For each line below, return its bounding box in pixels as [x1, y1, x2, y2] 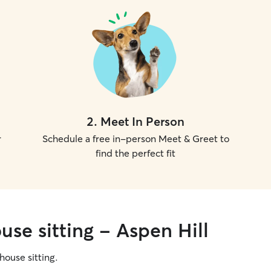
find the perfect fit [96, 147, 175, 159]
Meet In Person [100, 114, 184, 129]
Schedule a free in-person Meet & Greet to [42, 132, 229, 145]
